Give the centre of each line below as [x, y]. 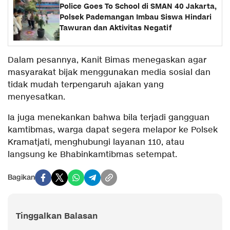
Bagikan [21, 178]
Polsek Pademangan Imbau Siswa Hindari [136, 17]
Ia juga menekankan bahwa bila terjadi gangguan [109, 118]
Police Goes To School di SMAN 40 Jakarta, [138, 7]
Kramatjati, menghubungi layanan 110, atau [96, 142]
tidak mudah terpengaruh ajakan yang [86, 85]
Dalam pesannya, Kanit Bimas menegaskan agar [107, 60]
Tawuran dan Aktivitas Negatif [116, 28]
